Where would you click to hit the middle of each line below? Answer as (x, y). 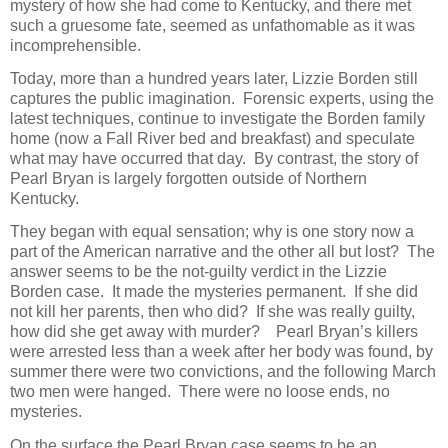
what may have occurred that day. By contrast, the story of (214, 159)
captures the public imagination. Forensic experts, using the (222, 99)
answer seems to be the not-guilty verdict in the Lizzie (198, 272)
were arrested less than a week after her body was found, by (221, 352)
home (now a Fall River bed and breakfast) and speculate (212, 139)
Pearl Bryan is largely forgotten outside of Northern (188, 179)
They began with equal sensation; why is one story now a (212, 232)
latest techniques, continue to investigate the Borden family (217, 119)
